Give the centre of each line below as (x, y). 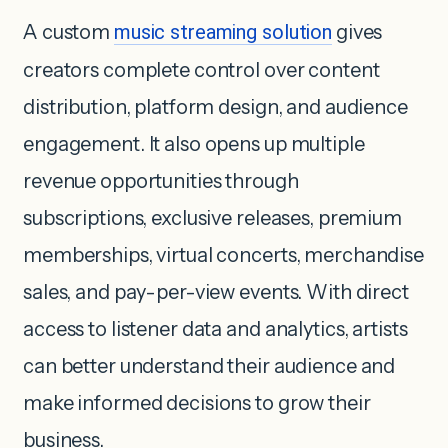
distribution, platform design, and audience (215, 106)
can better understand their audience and (209, 365)
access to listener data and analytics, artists (215, 328)
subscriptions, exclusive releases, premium (212, 217)
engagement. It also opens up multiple (194, 143)
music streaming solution (223, 31)
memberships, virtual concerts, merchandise (223, 254)
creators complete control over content (201, 69)
